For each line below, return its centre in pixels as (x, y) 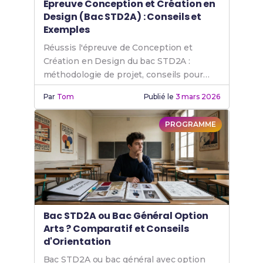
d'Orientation (77, 242)
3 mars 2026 (198, 97)
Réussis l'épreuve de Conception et (118, 48)
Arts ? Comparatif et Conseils (116, 229)
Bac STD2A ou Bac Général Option (126, 216)
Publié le (159, 97)
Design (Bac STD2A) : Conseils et (122, 17)
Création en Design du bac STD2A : (117, 61)
